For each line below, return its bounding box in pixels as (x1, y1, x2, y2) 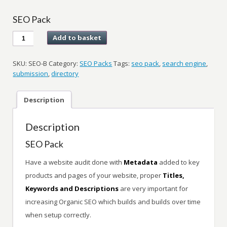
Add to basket (53, 33, 102, 43)
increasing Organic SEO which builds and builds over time (25, 197, 201, 207)
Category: (49, 59, 80, 68)
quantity (12, 51, 36, 60)
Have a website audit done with (25, 158, 124, 167)
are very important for (119, 184, 188, 194)
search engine (162, 59, 207, 68)
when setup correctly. (25, 210, 92, 220)
